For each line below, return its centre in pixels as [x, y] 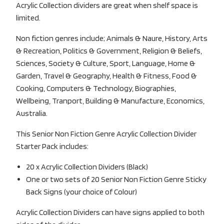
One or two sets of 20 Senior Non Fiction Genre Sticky [116, 179]
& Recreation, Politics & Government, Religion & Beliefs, [109, 50]
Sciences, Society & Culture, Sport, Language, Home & [106, 63]
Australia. [32, 113]
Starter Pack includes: [52, 146]
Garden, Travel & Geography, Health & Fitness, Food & [106, 75]
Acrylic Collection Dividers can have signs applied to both [110, 212]
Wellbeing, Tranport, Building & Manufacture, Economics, [110, 100]
